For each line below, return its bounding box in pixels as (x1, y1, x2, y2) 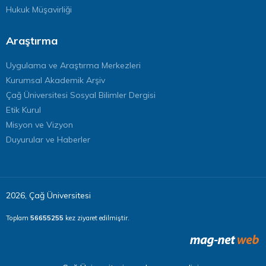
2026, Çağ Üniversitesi (6, 189, 91, 201)
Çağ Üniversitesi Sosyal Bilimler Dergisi (6, 89, 156, 100)
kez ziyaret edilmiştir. (64, 213, 129, 222)
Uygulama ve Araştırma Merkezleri (6, 59, 141, 71)
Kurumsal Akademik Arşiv (6, 74, 105, 85)
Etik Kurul (6, 104, 41, 115)
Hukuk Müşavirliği (6, 4, 72, 15)
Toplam (6, 213, 30, 222)
